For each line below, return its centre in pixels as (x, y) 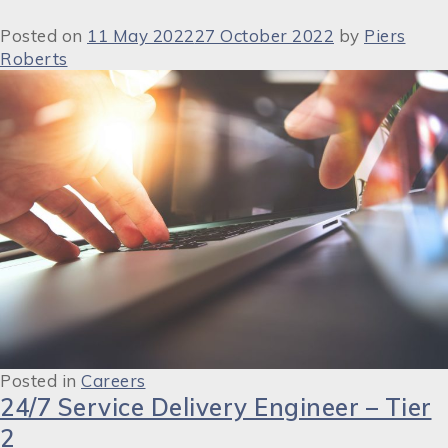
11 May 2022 (141, 36)
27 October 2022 (264, 36)
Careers (113, 380)
